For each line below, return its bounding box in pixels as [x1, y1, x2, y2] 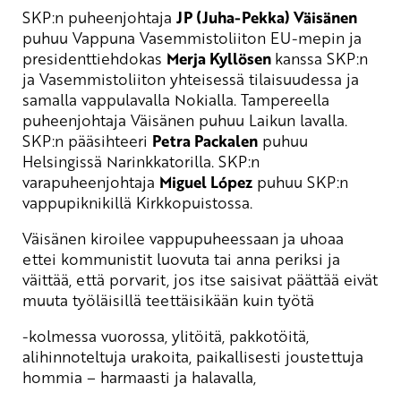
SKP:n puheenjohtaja [22, 6, 176, 29]
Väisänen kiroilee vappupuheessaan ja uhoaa [22, 227, 344, 250]
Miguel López [159, 171, 252, 194]
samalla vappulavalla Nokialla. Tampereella [22, 89, 329, 111]
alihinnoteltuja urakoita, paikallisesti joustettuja [22, 346, 363, 368]
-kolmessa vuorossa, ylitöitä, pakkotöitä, [22, 325, 309, 347]
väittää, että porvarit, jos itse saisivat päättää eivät [22, 269, 378, 291]
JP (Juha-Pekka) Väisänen [176, 6, 357, 30]
